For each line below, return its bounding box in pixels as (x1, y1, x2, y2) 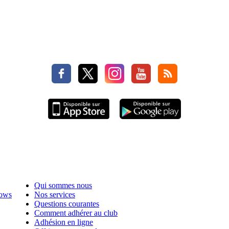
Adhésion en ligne (34, 218, 93, 227)
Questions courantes (34, 199, 99, 209)
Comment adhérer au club (34, 209, 118, 218)
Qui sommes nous (34, 181, 92, 190)
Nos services (34, 190, 75, 199)
